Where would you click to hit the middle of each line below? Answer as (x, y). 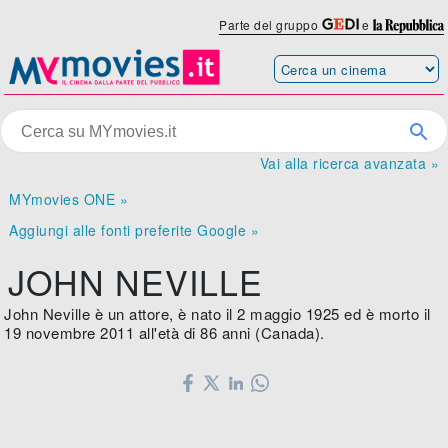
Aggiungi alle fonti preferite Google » (134, 230)
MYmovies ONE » (69, 199)
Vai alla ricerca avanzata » (349, 163)
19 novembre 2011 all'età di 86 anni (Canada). (164, 333)
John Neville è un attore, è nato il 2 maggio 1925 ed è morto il (217, 314)
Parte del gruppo (270, 24)
